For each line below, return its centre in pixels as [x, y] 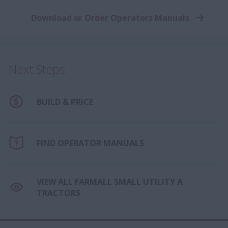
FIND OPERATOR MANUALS [90, 143]
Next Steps [37, 69]
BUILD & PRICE [65, 102]
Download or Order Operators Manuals [110, 18]
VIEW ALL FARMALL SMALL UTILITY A [110, 181]
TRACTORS [59, 193]
